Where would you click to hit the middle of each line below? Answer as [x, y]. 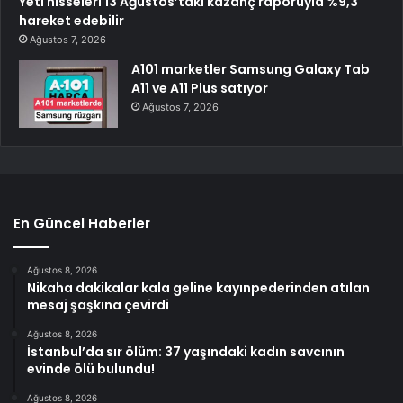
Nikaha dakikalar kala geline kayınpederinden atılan [198, 287]
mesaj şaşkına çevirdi [98, 304]
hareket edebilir [72, 20]
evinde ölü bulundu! [91, 368]
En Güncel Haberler [82, 223]
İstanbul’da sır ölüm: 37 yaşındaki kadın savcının [186, 351]
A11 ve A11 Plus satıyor [200, 88]
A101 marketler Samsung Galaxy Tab [251, 69]
